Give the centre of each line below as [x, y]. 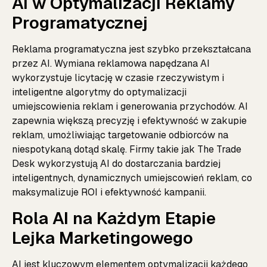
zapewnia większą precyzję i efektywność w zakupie [129, 121]
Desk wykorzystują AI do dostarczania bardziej [116, 164]
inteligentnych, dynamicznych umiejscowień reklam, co [132, 178]
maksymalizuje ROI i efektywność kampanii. [109, 193]
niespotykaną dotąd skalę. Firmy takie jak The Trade [127, 150]
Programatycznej [80, 23]
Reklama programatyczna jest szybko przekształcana [131, 49]
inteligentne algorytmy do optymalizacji [99, 92]
